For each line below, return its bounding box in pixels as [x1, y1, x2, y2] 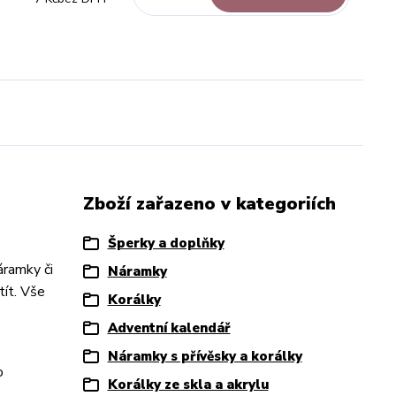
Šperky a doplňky [107, 234, 225, 252]
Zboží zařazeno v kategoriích [82, 192, 336, 216]
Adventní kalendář [107, 319, 231, 337]
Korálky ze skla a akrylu [107, 376, 269, 393]
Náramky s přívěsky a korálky [107, 347, 302, 365]
